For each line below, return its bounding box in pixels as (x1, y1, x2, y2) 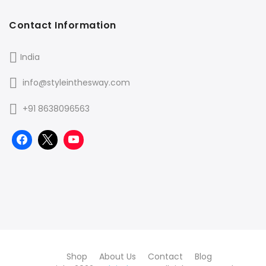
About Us (99, 251, 136, 263)
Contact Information (9, 18, 116, 32)
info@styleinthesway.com (23, 77, 130, 89)
